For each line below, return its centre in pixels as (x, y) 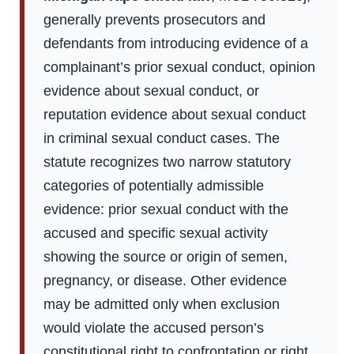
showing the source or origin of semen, (166, 257)
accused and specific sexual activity (156, 233)
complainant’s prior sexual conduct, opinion (179, 68)
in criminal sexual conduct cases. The (162, 139)
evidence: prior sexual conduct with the (166, 210)
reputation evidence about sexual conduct (175, 115)
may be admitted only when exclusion (162, 305)
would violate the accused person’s (154, 328)
